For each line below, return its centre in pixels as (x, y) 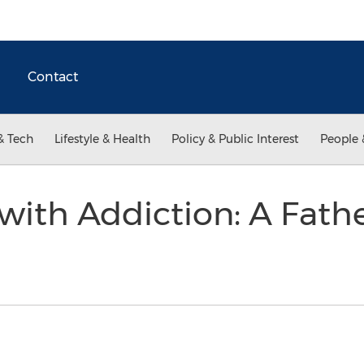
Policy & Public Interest (235, 139)
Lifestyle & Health (102, 139)
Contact (53, 77)
